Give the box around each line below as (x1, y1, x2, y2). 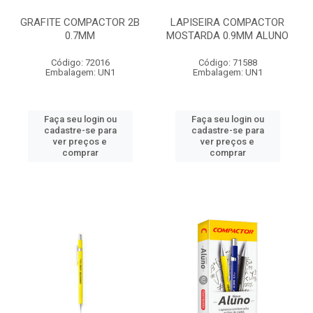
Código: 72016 (50, 57, 110, 68)
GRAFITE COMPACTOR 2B (20, 16, 140, 29)
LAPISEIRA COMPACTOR (170, 16, 284, 29)
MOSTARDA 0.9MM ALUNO (166, 29, 289, 42)
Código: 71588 (198, 57, 257, 68)
